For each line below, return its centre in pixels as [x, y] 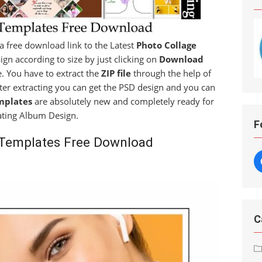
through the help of [171, 73]
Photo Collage [166, 45]
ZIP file [116, 73]
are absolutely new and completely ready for [123, 101]
